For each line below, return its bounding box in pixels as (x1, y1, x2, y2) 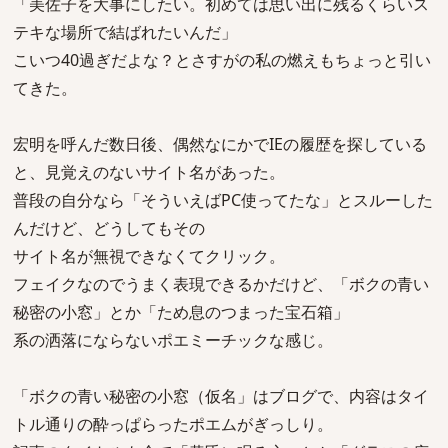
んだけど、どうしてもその (13, 217, 205, 239)
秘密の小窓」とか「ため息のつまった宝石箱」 (13, 301, 349, 323)
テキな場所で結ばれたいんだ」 (13, 21, 237, 43)
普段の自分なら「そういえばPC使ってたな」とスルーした (13, 189, 433, 211)
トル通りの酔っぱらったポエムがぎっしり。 (13, 413, 333, 435)
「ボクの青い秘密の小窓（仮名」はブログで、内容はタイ (13, 385, 429, 407)
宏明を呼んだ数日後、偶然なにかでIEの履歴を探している (13, 133, 427, 155)
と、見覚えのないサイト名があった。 (13, 161, 285, 183)
